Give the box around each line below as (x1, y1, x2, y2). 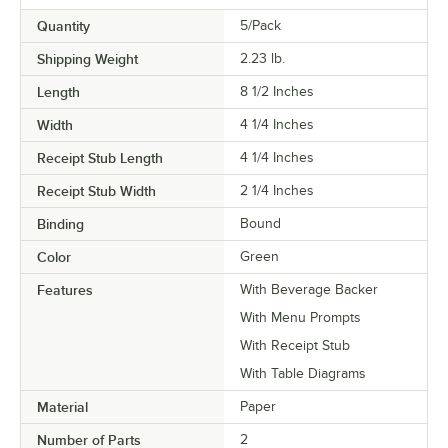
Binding (37, 216, 84, 233)
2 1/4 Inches (240, 183, 314, 199)
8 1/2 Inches (240, 84, 314, 100)
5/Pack (240, 18, 281, 34)
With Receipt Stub (240, 338, 350, 354)
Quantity (37, 18, 90, 35)
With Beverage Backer (240, 282, 378, 298)
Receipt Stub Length (37, 150, 163, 167)
